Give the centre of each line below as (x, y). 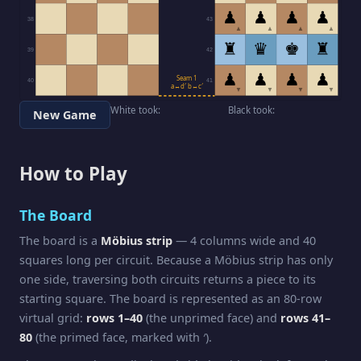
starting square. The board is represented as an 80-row (170, 299)
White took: (135, 110)
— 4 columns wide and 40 (244, 241)
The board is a (60, 241)
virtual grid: (53, 318)
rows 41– (305, 318)
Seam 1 (187, 78)
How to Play (73, 174)
